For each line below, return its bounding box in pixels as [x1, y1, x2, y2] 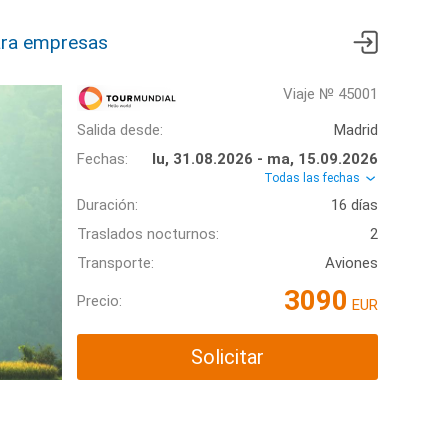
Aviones [325, 254, 378, 273]
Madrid [334, 121, 378, 139]
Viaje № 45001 [283, 85, 378, 103]
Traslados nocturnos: [77, 225, 219, 244]
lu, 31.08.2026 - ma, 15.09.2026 [152, 150, 378, 168]
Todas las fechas [264, 171, 363, 185]
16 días [331, 196, 378, 215]
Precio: [77, 291, 122, 310]
